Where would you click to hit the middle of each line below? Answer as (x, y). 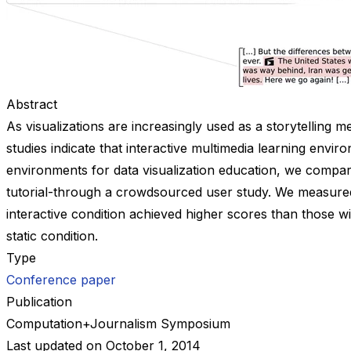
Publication (39, 301)
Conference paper (61, 279)
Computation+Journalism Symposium (118, 323)
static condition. (52, 235)
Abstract (32, 104)
